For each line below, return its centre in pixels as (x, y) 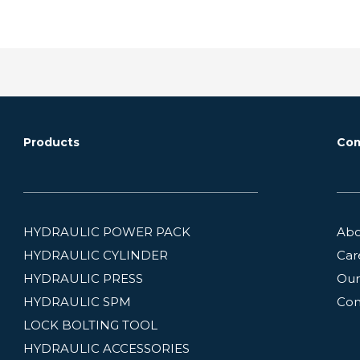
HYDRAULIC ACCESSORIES (106, 348)
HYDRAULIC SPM (77, 301)
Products (51, 142)
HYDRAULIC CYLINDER (95, 255)
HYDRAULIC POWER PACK (106, 231)
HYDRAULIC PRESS (83, 278)
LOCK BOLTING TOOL (90, 325)
